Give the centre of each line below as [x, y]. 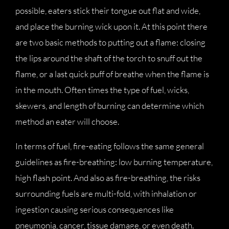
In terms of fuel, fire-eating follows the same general [110, 146]
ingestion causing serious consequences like [95, 209]
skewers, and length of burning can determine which [110, 106]
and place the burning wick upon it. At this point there [111, 26]
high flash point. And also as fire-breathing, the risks [108, 178]
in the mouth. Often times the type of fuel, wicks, [102, 90]
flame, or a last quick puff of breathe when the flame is [112, 74]
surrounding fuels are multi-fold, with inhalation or [106, 193]
